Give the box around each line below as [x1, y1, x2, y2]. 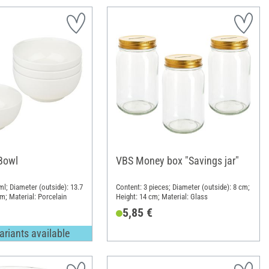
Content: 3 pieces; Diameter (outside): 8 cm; [115, 182, 250, 192]
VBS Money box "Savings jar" [115, 154, 239, 168]
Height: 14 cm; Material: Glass [115, 192, 208, 201]
